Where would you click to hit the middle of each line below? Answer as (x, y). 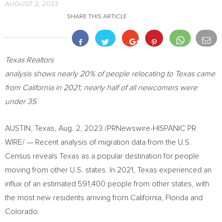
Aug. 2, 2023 (81, 128)
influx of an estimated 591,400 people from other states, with (107, 184)
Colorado (21, 212)
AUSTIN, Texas (30, 128)
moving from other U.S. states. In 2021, (71, 170)
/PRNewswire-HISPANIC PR (149, 128)
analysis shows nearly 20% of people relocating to (90, 74)
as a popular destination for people (139, 156)
